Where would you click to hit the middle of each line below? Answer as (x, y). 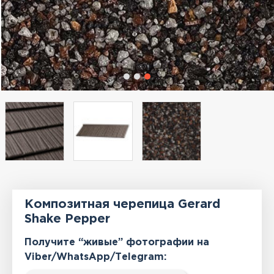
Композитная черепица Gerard (123, 205)
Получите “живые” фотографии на (117, 243)
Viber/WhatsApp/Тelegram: (96, 257)
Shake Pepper (68, 219)
